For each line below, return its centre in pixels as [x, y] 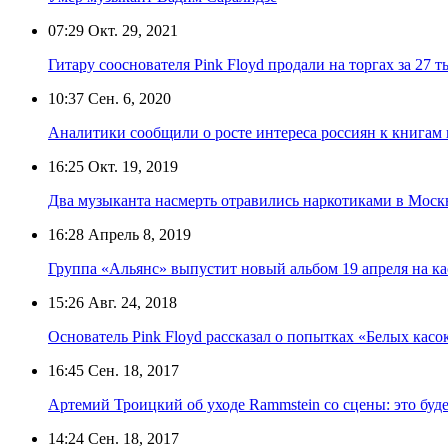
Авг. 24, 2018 [130, 302]
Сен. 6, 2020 [127, 98]
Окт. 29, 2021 [131, 30]
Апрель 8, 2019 [137, 234]
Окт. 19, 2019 [131, 166]
